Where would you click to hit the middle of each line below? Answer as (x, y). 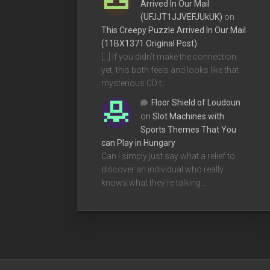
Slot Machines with (188, 116)
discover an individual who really (162, 169)
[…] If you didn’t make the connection (169, 56)
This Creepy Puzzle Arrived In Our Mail (174, 30)
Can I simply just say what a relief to (168, 156)
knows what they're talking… (154, 182)
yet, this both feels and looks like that (170, 70)
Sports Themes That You (188, 129)
